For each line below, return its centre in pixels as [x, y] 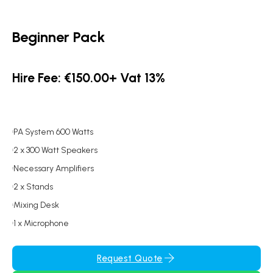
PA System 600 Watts [53, 132]
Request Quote [130, 258]
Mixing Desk [36, 205]
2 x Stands [33, 187]
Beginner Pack [58, 37]
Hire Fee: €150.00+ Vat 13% [89, 78]
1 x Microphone [41, 223]
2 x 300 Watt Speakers [55, 150]
